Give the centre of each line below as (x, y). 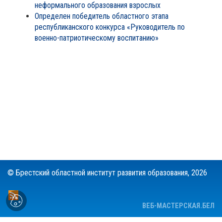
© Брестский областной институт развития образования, (99, 173)
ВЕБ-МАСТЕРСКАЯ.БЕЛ (178, 206)
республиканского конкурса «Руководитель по (110, 27)
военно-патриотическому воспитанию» (97, 38)
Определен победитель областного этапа (102, 16)
